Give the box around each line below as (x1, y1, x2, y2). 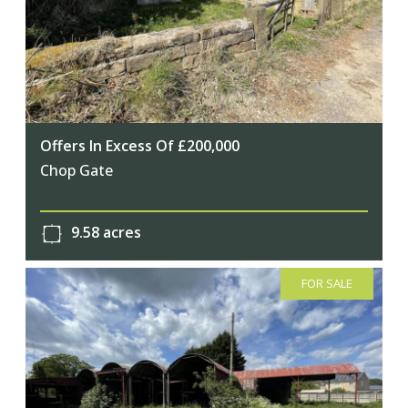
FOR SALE (301, 275, 353, 292)
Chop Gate (40, 159, 113, 180)
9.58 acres (67, 222, 141, 243)
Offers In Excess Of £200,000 (40, 135, 240, 156)
